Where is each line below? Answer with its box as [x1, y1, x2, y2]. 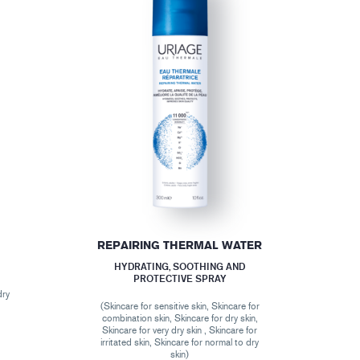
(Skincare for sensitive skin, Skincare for [100, 300, 260, 312]
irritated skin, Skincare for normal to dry [100, 336, 260, 348]
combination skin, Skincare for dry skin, [101, 312, 258, 324]
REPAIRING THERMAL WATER [97, 238, 263, 252]
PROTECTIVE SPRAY [133, 272, 227, 284]
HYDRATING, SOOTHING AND [114, 260, 246, 272]
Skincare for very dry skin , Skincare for [102, 324, 258, 336]
